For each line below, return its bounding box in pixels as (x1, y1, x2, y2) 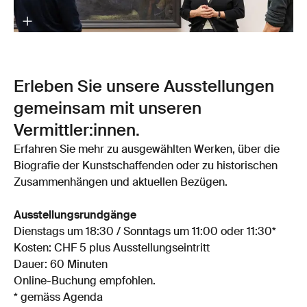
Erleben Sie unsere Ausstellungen (14, 79, 274, 96)
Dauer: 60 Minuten (14, 260, 108, 271)
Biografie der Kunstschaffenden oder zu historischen (14, 161, 278, 173)
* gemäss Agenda (14, 293, 103, 304)
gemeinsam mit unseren (14, 101, 201, 118)
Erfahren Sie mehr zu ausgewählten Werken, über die (14, 145, 280, 156)
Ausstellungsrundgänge (14, 210, 136, 222)
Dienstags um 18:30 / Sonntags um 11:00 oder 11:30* (14, 227, 276, 238)
